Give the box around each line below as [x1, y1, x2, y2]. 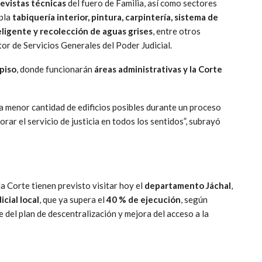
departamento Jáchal [144, 180, 231, 191]
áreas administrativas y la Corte [94, 63, 222, 74]
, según [181, 194, 208, 205]
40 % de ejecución [106, 194, 181, 205]
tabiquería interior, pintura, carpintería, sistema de [12, 11, 218, 22]
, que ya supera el [39, 194, 106, 205]
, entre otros [153, 25, 201, 36]
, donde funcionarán [16, 63, 94, 74]
